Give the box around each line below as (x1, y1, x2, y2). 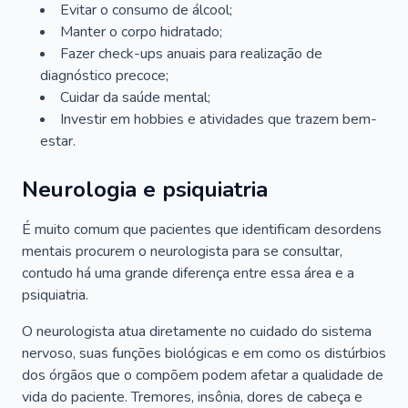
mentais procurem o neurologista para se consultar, (22, 241, 342, 261)
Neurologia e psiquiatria (22, 175, 268, 204)
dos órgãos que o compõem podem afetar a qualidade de (22, 365, 383, 385)
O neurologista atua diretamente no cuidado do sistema (22, 321, 372, 342)
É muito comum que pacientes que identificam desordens (22, 219, 382, 240)
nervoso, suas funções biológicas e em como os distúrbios (22, 343, 386, 363)
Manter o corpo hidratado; (60, 22, 222, 42)
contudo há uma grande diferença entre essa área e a (22, 263, 354, 283)
